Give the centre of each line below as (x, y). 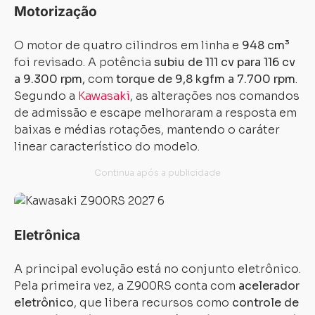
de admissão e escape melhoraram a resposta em (155, 113)
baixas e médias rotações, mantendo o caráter (147, 130)
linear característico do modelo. (107, 147)
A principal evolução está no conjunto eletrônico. (157, 269)
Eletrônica (47, 235)
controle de (265, 303)
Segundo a (46, 96)
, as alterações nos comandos (215, 96)
